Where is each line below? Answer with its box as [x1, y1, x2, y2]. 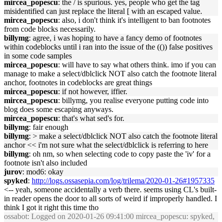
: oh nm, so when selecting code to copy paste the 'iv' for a [29, 150, 211, 158]
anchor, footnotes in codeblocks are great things [4, 78, 152, 87]
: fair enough [29, 123, 68, 131]
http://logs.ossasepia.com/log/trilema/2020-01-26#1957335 [32, 176, 215, 185]
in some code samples [4, 52, 72, 60]
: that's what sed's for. [58, 114, 124, 122]
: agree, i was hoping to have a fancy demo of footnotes [29, 34, 202, 42]
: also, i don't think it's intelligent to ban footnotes [58, 16, 211, 24]
